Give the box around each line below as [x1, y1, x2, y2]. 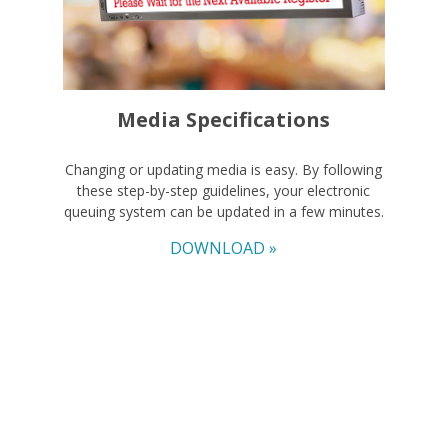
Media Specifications [117, 105, 331, 133]
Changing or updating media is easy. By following [65, 159, 383, 179]
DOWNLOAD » [170, 236, 278, 259]
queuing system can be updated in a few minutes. [63, 201, 384, 221]
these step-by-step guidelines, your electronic [77, 180, 371, 200]
